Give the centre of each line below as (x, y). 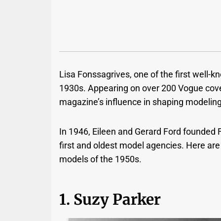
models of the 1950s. (101, 159)
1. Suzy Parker (110, 200)
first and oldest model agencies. (123, 146)
